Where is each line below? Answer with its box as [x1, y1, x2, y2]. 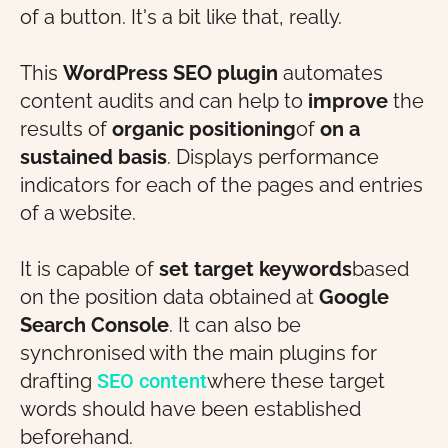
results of [20, 117, 112, 141]
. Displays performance [167, 145, 379, 169]
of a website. [20, 201, 136, 225]
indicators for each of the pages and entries [20, 173, 423, 197]
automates [278, 61, 383, 85]
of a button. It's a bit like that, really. [20, 5, 347, 29]
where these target [207, 369, 385, 393]
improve [308, 89, 388, 113]
